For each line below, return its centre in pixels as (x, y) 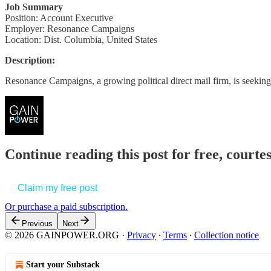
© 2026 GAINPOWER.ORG (62, 235)
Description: (30, 60)
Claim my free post (57, 188)
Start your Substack (63, 265)
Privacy (142, 235)
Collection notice (227, 235)
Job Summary (34, 7)
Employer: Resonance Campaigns (70, 28)
